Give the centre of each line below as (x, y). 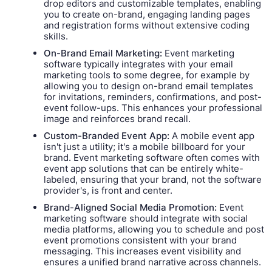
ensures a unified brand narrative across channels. (153, 262)
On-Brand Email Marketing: (103, 53)
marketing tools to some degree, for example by (147, 75)
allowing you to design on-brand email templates (149, 86)
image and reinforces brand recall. (117, 118)
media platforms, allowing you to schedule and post (154, 229)
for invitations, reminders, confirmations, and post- (153, 97)
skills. (56, 36)
